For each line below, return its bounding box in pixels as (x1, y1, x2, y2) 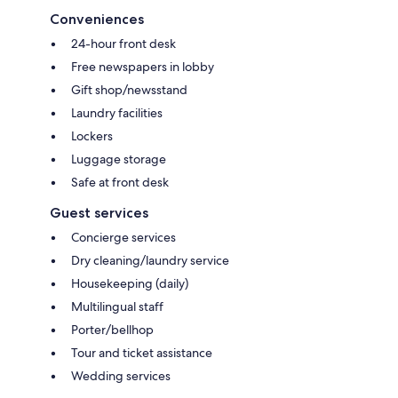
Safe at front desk (71, 174, 169, 191)
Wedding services (71, 368, 171, 385)
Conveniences (50, 11, 144, 28)
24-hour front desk (71, 36, 176, 52)
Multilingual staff (71, 298, 163, 315)
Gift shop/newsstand (71, 82, 187, 99)
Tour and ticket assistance (71, 345, 212, 362)
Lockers (71, 128, 113, 145)
